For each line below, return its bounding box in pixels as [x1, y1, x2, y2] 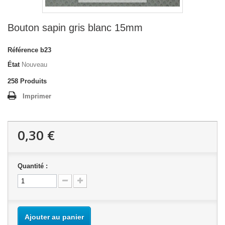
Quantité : [18, 162, 48, 170]
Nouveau [22, 61, 47, 68]
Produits [20, 77, 47, 85]
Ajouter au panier [25, 213, 84, 221]
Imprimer [23, 92, 51, 100]
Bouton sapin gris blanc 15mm [8, 22, 143, 33]
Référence [8, 46, 38, 54]
